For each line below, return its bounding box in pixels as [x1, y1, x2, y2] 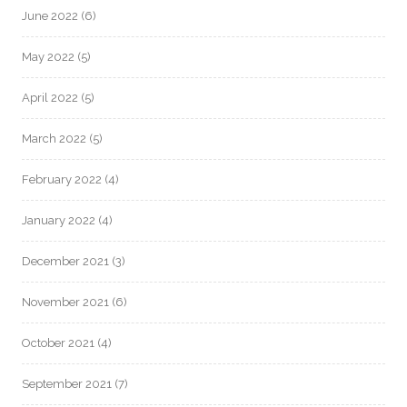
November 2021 [22, 294, 109, 309]
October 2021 [22, 335, 94, 350]
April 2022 [22, 90, 78, 104]
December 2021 [22, 253, 109, 268]
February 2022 [22, 172, 102, 186]
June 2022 [22, 8, 78, 23]
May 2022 [22, 49, 74, 64]
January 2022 [22, 213, 95, 227]
